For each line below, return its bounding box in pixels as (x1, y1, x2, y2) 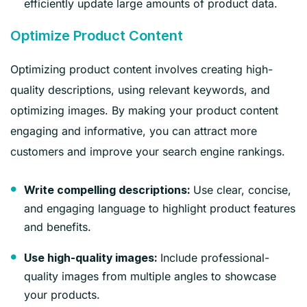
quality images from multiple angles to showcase (24, 269, 276, 283)
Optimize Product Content (10, 27, 183, 44)
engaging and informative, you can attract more (10, 123, 257, 138)
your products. (24, 287, 100, 302)
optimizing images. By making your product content (10, 103, 278, 117)
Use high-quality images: (24, 251, 157, 265)
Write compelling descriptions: (24, 183, 190, 197)
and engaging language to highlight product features (24, 201, 295, 215)
